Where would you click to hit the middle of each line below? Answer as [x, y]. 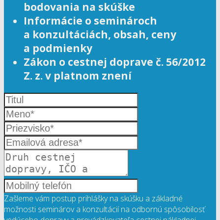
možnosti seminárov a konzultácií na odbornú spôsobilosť [104, 209]
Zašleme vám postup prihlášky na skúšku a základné [93, 198]
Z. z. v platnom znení [78, 76]
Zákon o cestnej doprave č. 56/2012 [115, 62]
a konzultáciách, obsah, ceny [100, 34]
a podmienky [58, 48]
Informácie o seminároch [90, 21]
